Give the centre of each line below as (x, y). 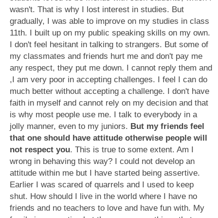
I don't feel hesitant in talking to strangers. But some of (109, 45)
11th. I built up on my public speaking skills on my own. (110, 33)
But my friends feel (167, 126)
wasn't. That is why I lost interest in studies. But (97, 9)
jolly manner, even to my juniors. (70, 126)
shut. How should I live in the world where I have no (103, 196)
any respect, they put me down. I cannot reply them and (111, 68)
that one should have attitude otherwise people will (109, 138)
